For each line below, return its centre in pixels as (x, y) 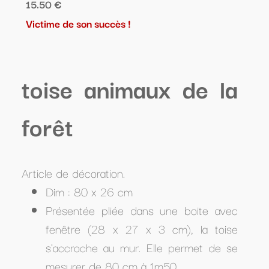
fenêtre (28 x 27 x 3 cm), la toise (142, 228)
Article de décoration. (73, 173)
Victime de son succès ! (78, 23)
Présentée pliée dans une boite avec (142, 210)
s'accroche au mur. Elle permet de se (142, 247)
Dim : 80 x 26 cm (89, 191)
